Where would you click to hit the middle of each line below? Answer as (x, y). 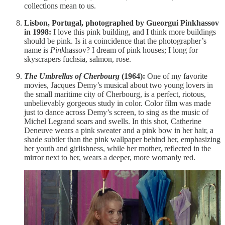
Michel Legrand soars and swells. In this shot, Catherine (113, 121)
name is (37, 50)
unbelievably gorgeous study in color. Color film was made (118, 103)
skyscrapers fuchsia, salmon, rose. (78, 59)
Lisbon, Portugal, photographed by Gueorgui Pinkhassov (122, 23)
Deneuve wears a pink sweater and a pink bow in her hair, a (119, 130)
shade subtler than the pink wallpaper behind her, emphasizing (122, 139)
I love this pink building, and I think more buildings (134, 32)
